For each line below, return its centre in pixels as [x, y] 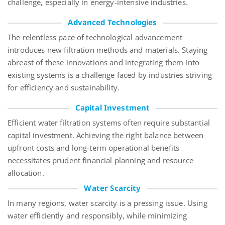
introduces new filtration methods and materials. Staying [108, 50]
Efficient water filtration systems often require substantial [109, 123]
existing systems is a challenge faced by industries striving [110, 75]
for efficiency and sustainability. [64, 88]
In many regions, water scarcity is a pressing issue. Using [107, 203]
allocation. [26, 173]
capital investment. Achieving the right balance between [106, 135]
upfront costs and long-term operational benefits [94, 148]
